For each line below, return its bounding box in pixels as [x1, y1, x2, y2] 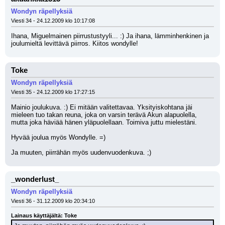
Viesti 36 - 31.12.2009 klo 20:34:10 [11, 198, 95, 204]
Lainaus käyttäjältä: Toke [11, 212, 77, 218]
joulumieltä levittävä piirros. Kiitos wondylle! [11, 40, 138, 47]
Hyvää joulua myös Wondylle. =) [11, 134, 105, 141]
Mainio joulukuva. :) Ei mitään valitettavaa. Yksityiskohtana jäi [11, 103, 192, 111]
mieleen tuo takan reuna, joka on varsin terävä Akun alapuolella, [11, 111, 197, 119]
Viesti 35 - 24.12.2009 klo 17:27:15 [11, 89, 95, 95]
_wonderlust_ [11, 175, 59, 183]
